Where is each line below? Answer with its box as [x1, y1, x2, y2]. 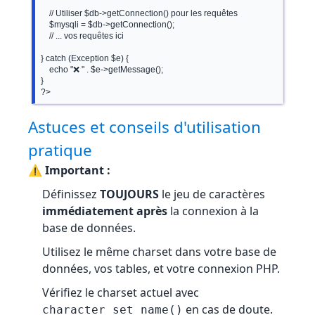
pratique [28, 139, 92, 161]
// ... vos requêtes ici [41, 31, 49, 41]
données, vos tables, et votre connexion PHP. [42, 261, 280, 276]
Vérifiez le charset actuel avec [42, 285, 199, 300]
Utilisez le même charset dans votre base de [42, 244, 276, 259]
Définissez [42, 186, 100, 202]
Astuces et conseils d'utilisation [28, 116, 261, 138]
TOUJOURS [100, 186, 159, 202]
